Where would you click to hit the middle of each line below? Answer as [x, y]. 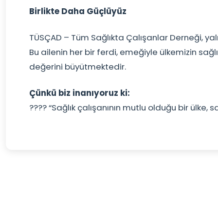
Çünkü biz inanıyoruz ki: [80, 93]
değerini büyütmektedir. [78, 67]
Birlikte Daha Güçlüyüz [78, 11]
